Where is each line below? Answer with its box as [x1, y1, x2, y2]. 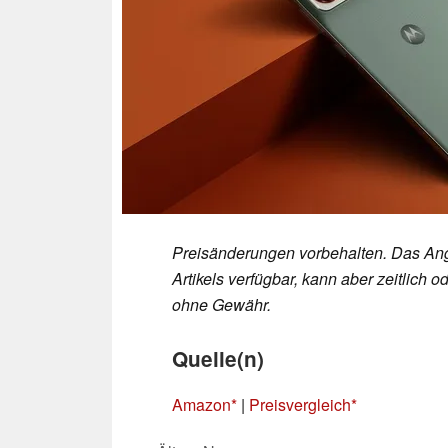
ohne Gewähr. [172, 292, 271, 316]
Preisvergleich [249, 392, 351, 416]
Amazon [172, 392, 231, 416]
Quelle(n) [172, 343, 264, 373]
